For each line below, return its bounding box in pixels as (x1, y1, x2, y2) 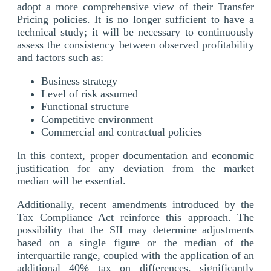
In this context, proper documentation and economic (17, 149, 254, 162)
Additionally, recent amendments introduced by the (17, 198, 254, 211)
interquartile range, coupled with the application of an (17, 249, 254, 261)
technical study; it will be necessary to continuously (17, 25, 254, 38)
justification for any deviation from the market (17, 162, 254, 174)
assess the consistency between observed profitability (17, 38, 254, 51)
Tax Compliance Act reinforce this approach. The (17, 211, 254, 223)
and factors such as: (17, 51, 103, 64)
